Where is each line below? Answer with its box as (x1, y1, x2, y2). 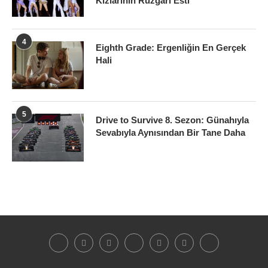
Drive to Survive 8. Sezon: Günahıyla (96, 114, 249, 125)
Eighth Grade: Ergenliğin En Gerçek (96, 42, 246, 53)
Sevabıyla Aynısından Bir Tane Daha (96, 127, 245, 138)
